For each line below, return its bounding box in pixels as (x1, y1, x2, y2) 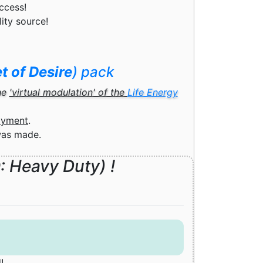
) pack (72, 63, 114, 81)
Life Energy (127, 86, 178, 99)
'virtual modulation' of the (9, 86, 127, 99)
